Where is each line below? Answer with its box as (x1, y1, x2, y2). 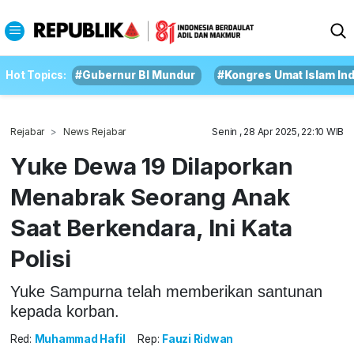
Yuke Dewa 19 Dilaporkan (9, 152, 293, 180)
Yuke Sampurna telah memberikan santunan (9, 282, 322, 300)
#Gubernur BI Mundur (75, 69, 196, 81)
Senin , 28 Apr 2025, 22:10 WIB (212, 126, 345, 137)
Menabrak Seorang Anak (9, 183, 290, 211)
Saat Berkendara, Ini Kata (9, 213, 292, 242)
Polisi (9, 244, 77, 273)
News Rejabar (62, 126, 126, 137)
